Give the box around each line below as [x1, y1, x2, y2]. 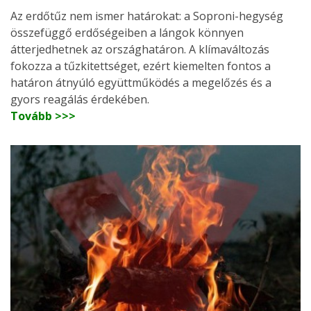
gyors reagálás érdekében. [10, 91, 149, 107]
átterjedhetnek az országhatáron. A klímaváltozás [10, 41, 269, 57]
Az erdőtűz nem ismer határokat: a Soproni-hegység [10, 8, 283, 24]
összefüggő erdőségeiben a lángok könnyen [10, 24, 244, 40]
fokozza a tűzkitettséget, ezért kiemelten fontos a [10, 58, 271, 74]
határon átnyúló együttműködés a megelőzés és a [10, 74, 271, 90]
